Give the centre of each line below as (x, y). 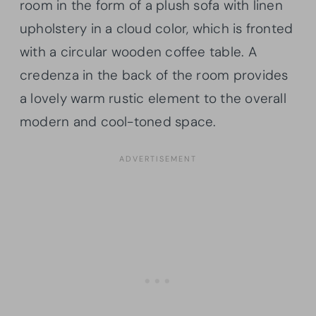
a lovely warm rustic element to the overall (153, 99)
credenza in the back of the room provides (154, 75)
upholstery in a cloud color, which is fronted (157, 29)
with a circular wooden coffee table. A (138, 52)
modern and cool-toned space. (118, 122)
